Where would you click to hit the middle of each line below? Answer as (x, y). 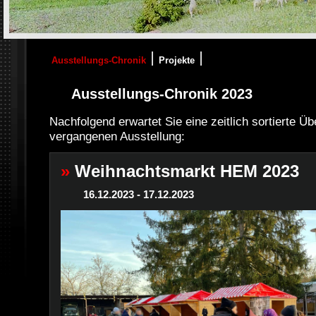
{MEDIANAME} (42, 45)
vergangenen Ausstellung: (117, 136)
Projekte (177, 60)
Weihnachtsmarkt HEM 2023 (187, 171)
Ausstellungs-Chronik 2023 (160, 94)
